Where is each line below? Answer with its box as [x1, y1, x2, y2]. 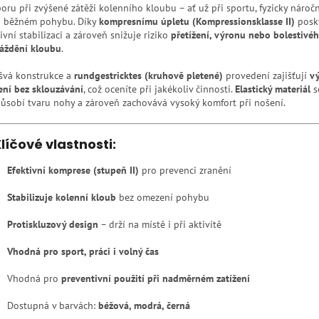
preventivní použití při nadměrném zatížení [61, 271, 250, 285]
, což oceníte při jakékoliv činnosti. [83, 82, 235, 95]
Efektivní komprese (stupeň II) [7, 163, 139, 177]
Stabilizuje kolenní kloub [7, 190, 116, 204]
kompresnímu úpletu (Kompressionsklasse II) [99, 14, 295, 28]
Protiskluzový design [7, 217, 98, 231]
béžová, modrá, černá [98, 298, 190, 312]
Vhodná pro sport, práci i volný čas [7, 244, 159, 258]
